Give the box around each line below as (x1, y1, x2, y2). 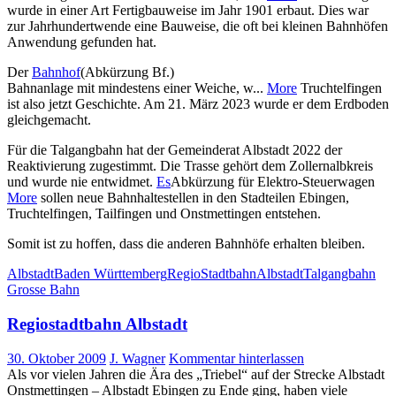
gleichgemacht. (7, 112, 91, 128)
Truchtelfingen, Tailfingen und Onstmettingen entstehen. (7, 206, 321, 222)
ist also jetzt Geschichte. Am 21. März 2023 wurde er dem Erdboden (7, 96, 389, 112)
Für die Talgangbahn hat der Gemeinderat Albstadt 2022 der (7, 142, 342, 158)
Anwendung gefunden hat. (7, 34, 156, 50)
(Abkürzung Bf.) (80, 65, 174, 80)
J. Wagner (110, 350, 165, 366)
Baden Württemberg (54, 266, 167, 282)
